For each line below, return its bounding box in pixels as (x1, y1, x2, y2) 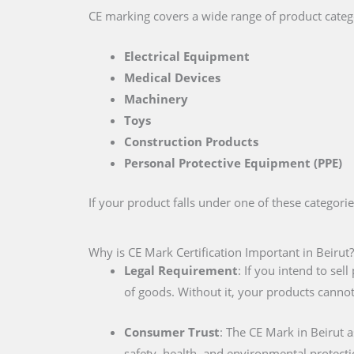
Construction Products (124, 134, 258, 149)
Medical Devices (124, 70, 220, 85)
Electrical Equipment (124, 48, 250, 64)
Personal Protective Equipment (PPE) (124, 155, 342, 171)
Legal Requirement (124, 262, 238, 278)
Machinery (124, 91, 188, 107)
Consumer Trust (124, 323, 220, 340)
